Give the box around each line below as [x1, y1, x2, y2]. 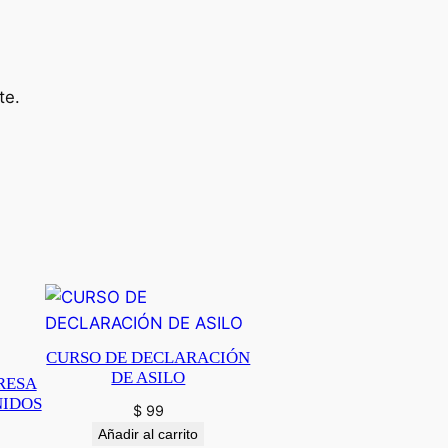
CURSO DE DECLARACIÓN [46, 347, 251, 367]
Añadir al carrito [98, 425, 199, 442]
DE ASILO [111, 367, 186, 387]
